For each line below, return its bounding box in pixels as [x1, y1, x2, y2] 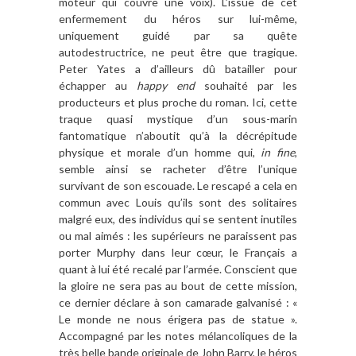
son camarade [163, 295, 233, 309]
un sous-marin [215, 111, 297, 126]
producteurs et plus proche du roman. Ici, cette [59, 95, 297, 109]
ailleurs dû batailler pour [158, 61, 297, 75]
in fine [261, 145, 296, 159]
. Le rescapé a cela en [192, 178, 297, 192]
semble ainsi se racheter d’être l [59, 161, 261, 176]
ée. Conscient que [206, 261, 297, 276]
